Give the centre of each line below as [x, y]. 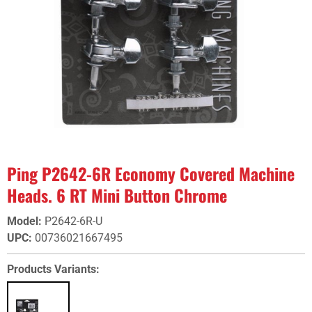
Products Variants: [53, 269]
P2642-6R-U [73, 221]
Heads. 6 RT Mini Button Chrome [117, 195]
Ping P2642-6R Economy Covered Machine [151, 173]
